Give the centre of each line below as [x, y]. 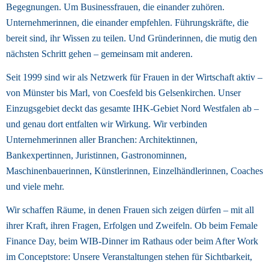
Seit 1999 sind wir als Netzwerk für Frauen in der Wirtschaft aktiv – [134, 77]
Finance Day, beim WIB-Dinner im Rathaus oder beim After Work [132, 241]
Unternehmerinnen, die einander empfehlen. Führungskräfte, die [127, 22]
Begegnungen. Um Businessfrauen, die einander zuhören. [115, 7]
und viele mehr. [36, 186]
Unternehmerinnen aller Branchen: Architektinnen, [102, 139]
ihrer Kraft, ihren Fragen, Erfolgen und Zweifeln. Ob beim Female [132, 226]
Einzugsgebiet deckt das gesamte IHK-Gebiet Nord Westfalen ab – [132, 108]
